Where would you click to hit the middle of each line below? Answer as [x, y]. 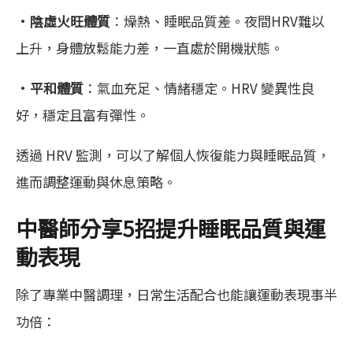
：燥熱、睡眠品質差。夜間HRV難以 [217, 21]
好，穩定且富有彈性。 [83, 115]
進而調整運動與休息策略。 [96, 182]
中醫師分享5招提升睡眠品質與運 [171, 228]
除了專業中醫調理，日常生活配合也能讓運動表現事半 [176, 294]
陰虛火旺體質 [70, 21]
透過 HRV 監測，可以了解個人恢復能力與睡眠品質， [173, 155]
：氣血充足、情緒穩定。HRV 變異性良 [199, 88]
